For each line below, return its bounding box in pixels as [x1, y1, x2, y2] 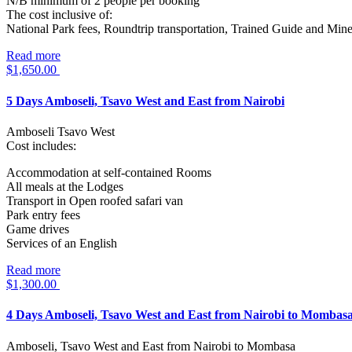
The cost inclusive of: [6, 8, 112, 22]
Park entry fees [6, 208, 80, 222]
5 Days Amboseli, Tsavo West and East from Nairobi [6, 93, 284, 108]
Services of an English [6, 236, 117, 250]
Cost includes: [6, 139, 76, 152]
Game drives [6, 222, 69, 236]
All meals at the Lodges [6, 180, 123, 193]
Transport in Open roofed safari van [6, 194, 183, 207]
